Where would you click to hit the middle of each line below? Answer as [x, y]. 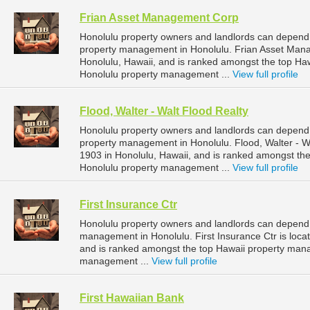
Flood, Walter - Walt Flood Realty [164, 111]
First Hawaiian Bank [132, 298]
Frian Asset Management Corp [159, 18]
